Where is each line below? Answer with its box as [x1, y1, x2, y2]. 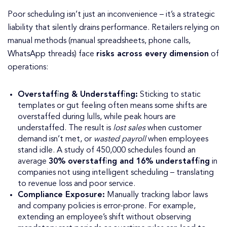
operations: [8, 63, 48, 71]
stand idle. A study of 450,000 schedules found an [18, 146, 196, 155]
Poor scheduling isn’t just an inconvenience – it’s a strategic [8, 11, 215, 19]
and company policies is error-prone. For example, [18, 202, 196, 210]
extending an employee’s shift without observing [18, 213, 191, 221]
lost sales [113, 124, 145, 132]
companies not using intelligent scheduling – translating [18, 169, 214, 177]
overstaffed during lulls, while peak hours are [18, 113, 176, 121]
